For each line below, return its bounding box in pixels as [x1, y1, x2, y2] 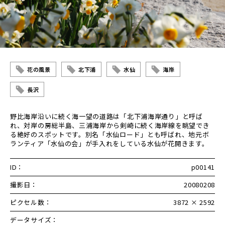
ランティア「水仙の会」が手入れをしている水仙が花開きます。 [10, 138, 209, 148]
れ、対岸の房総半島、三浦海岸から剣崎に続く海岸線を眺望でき [10, 120, 210, 130]
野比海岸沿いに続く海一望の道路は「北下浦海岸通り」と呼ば [10, 111, 203, 121]
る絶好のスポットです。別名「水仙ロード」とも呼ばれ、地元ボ [10, 129, 209, 139]
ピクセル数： [10, 197, 52, 207]
